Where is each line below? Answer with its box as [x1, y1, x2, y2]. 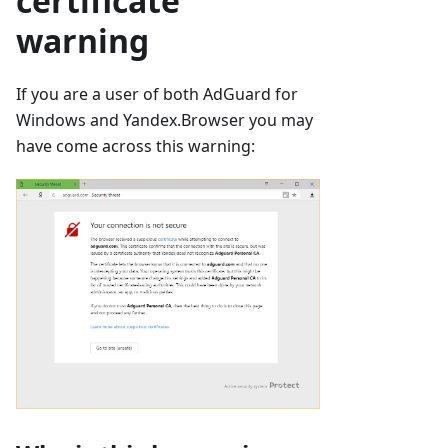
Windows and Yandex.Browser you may [16, 109, 313, 132]
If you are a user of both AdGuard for [16, 83, 298, 106]
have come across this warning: [16, 135, 255, 158]
